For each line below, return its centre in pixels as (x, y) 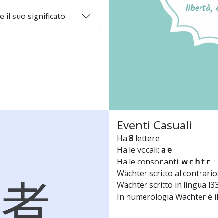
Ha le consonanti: (149, 162)
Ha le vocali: (139, 150)
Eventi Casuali (154, 125)
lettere (146, 138)
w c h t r (196, 162)
